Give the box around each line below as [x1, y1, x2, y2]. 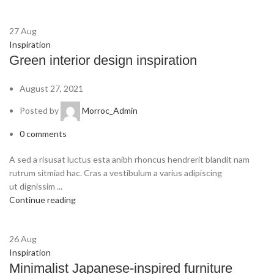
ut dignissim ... [9, 181, 62, 192]
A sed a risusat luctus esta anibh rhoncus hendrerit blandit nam [9, 154, 250, 165]
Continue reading [9, 194, 76, 206]
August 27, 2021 [20, 83, 83, 94]
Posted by [20, 105, 61, 116]
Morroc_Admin [82, 105, 138, 116]
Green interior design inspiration [9, 53, 197, 68]
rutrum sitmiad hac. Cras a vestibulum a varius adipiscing [9, 168, 222, 179]
